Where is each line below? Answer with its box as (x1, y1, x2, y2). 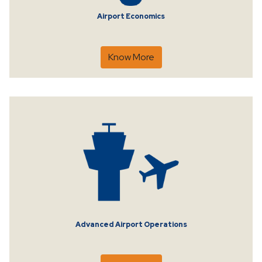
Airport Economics (97, 12, 165, 22)
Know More (108, 51, 154, 64)
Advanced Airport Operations (75, 220, 187, 230)
